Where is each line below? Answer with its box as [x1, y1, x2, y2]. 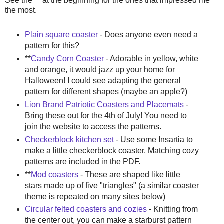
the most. [5, 5, 37, 14]
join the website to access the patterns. [24, 122, 161, 131]
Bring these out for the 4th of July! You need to [24, 111, 187, 120]
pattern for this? [24, 41, 79, 50]
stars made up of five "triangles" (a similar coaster [24, 181, 199, 190]
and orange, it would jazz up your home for [24, 65, 175, 74]
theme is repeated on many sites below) [24, 192, 165, 201]
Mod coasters [30, 170, 78, 179]
